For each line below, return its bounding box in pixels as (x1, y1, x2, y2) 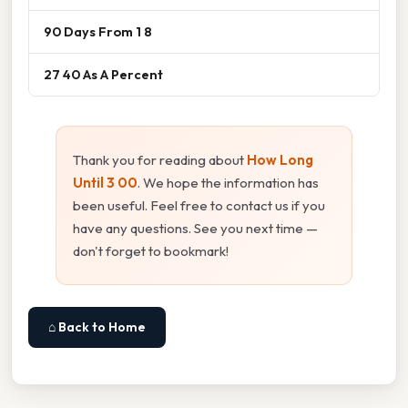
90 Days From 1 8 (44, 23, 152, 41)
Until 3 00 (73, 174, 138, 192)
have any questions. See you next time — (73, 219, 318, 238)
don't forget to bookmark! (73, 242, 229, 260)
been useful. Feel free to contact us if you (73, 197, 325, 215)
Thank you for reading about (73, 151, 247, 169)
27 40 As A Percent (44, 66, 163, 84)
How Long (247, 151, 313, 169)
